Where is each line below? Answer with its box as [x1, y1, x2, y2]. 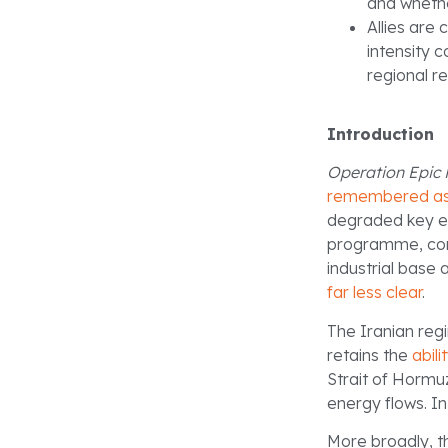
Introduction [327, 124, 434, 145]
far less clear [327, 282, 422, 303]
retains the [327, 344, 412, 365]
